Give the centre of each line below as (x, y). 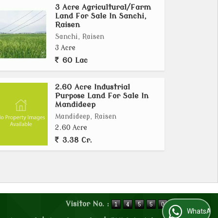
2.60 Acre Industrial (93, 87)
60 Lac (74, 60)
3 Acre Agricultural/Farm (103, 7)
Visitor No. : (89, 204)
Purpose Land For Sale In (102, 96)
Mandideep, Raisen (86, 117)
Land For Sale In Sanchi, (101, 16)
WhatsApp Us (179, 211)
